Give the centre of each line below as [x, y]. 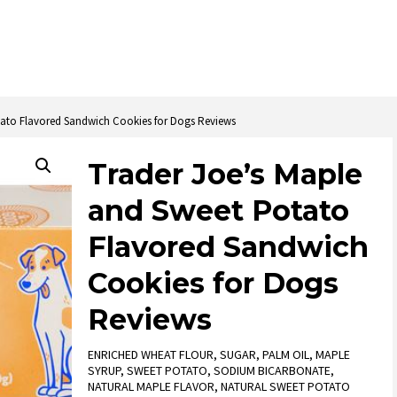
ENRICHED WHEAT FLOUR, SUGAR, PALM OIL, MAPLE [219, 354]
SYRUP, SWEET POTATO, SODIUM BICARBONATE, [211, 370]
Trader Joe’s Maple [226, 174]
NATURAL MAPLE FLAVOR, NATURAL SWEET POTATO [219, 386]
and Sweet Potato [219, 210]
